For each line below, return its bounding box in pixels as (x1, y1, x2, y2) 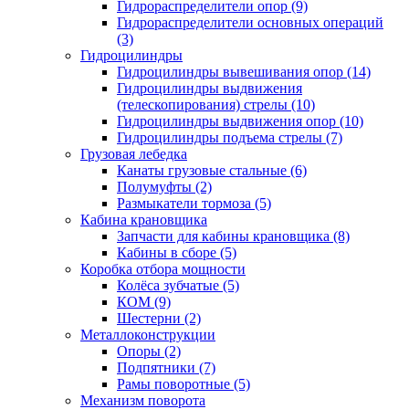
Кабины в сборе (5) (117, 244, 236, 260)
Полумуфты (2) (117, 178, 212, 194)
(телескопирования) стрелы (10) (117, 96, 315, 112)
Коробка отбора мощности (80, 260, 246, 277)
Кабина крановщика (80, 211, 207, 227)
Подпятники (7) (117, 359, 215, 375)
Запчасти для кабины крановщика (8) (117, 227, 350, 244)
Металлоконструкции (80, 326, 215, 342)
